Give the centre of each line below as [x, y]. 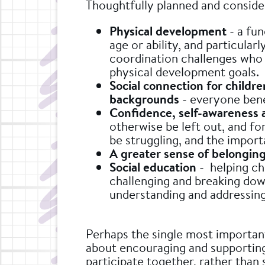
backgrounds [144, 98]
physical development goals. [186, 71]
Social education [153, 167]
